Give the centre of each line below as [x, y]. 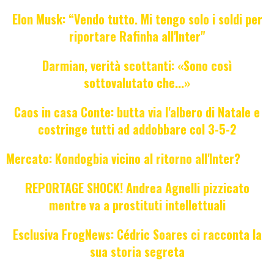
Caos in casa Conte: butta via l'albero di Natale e [137, 112]
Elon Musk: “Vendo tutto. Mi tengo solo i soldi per [137, 19]
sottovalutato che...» [137, 83]
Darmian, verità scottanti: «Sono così [137, 66]
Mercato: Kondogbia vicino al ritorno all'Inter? [123, 159]
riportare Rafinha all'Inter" [137, 36]
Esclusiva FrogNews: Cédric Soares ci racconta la [137, 235]
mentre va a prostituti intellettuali [137, 205]
